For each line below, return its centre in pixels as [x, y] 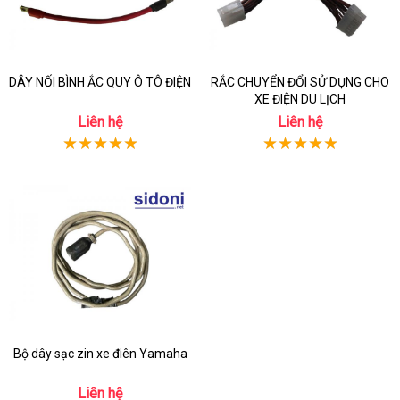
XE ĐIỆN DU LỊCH [300, 99]
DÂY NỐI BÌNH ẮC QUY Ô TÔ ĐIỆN [100, 82]
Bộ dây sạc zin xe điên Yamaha [100, 354]
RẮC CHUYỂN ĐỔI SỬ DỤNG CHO [300, 82]
